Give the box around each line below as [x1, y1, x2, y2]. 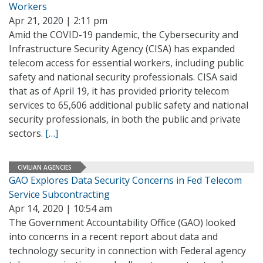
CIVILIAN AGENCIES [18, 163, 72, 171]
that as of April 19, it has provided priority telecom [9, 85, 229, 97]
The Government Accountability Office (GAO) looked [9, 216, 235, 229]
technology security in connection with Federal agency [9, 244, 246, 257]
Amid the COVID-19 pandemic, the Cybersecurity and [9, 28, 238, 41]
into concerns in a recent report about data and [9, 230, 218, 243]
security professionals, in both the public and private [9, 113, 241, 126]
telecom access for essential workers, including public [9, 56, 244, 69]
